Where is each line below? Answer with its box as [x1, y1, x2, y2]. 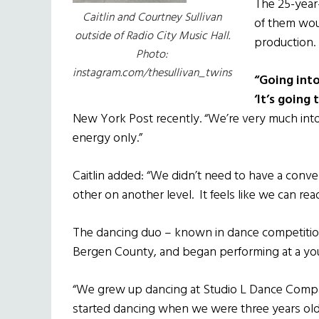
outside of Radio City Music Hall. [74, 27, 230, 46]
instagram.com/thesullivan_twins [73, 64, 231, 83]
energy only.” [73, 128, 142, 150]
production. [254, 33, 315, 54]
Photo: [136, 46, 168, 65]
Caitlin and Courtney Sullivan [83, 9, 221, 28]
